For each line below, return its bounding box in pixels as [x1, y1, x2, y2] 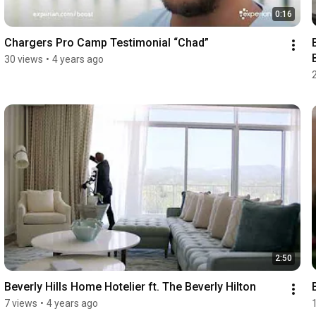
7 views [4, 298, 37, 310]
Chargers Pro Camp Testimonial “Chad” [4, 35, 209, 49]
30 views [4, 53, 43, 65]
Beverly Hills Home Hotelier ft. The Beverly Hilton [4, 280, 256, 294]
